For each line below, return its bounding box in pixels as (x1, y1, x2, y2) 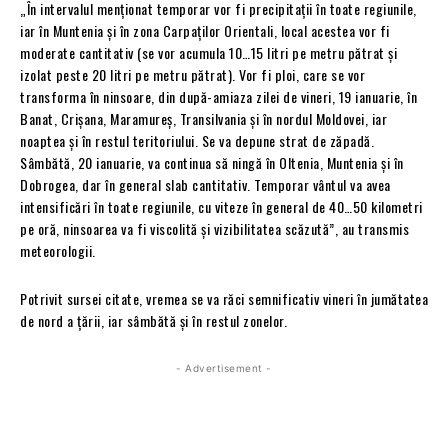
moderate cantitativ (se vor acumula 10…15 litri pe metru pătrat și (20, 41, 397, 63)
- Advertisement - (176, 361, 272, 374)
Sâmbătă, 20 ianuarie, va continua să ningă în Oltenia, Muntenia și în (20, 151, 404, 173)
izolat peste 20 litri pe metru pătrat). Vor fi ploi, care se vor (20, 63, 365, 85)
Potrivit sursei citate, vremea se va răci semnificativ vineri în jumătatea (20, 287, 428, 309)
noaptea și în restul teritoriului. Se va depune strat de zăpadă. (20, 129, 374, 151)
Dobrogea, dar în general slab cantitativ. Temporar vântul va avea (20, 173, 391, 195)
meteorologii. (20, 239, 96, 261)
